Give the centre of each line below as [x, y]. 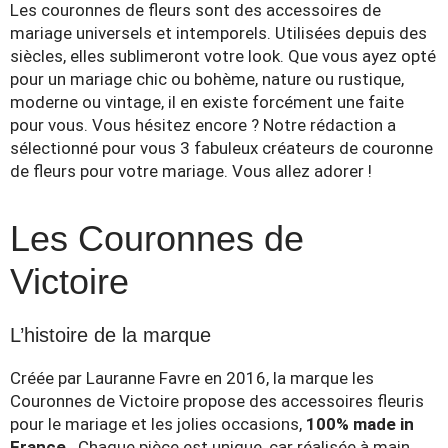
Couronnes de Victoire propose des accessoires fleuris [217, 401]
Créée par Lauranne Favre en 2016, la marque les [192, 378]
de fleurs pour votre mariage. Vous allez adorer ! [191, 171]
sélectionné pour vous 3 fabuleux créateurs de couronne [221, 148]
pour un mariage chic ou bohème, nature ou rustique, [207, 79]
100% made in [360, 424]
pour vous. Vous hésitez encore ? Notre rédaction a [203, 125]
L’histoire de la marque [110, 335]
